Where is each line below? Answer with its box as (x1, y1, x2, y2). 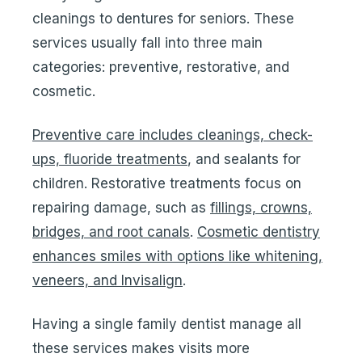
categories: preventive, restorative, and (32, 59, 289, 75)
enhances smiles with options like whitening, (32, 248, 322, 264)
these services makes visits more (32, 340, 250, 356)
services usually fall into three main (32, 35, 263, 51)
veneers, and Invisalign (32, 272, 183, 288)
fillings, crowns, (210, 200, 312, 216)
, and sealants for (187, 151, 301, 167)
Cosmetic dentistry (197, 224, 320, 240)
